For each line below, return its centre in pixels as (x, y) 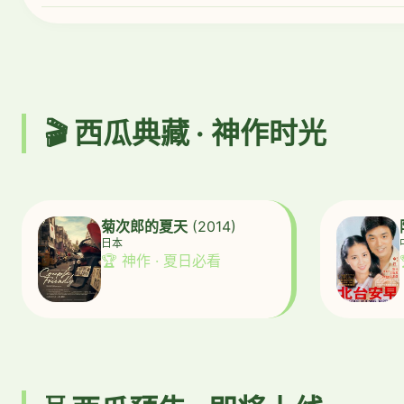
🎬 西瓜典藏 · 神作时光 (185, 133)
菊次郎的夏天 (144, 227)
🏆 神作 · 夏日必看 (161, 261)
